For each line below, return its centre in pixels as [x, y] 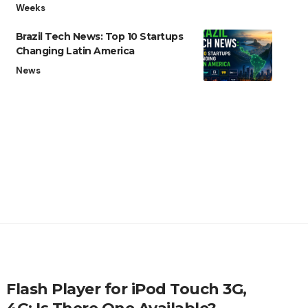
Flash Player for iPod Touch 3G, [126, 289]
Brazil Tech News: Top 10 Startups [99, 37]
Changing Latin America [75, 51]
